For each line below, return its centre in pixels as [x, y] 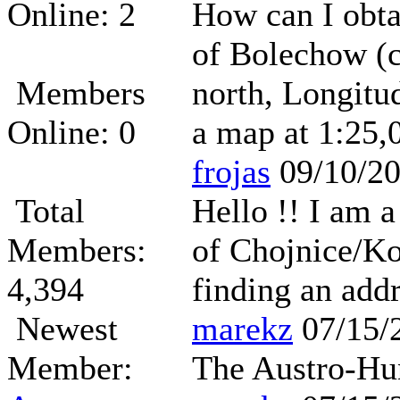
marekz [242, 329]
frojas [231, 171]
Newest [62, 329]
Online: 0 [71, 132]
